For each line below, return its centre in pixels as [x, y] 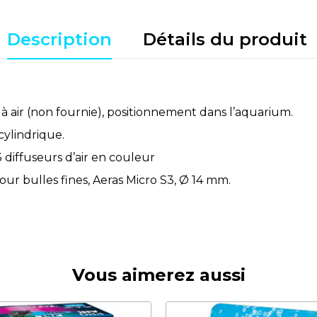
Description [59, 39]
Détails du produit [225, 39]
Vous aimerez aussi [158, 275]
